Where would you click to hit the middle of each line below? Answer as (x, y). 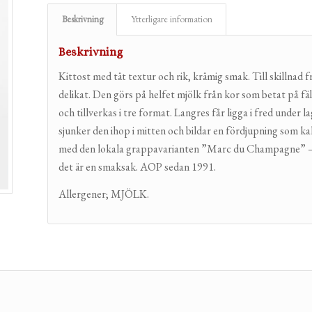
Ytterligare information (172, 19)
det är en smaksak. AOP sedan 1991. (138, 166)
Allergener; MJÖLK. (104, 194)
